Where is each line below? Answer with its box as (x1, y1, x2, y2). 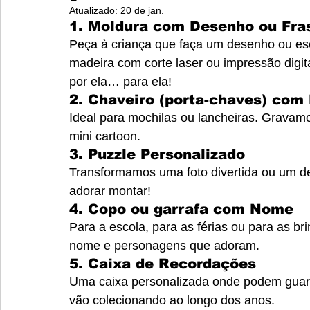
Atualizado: (69, 5, 120, 16)
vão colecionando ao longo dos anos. (69, 293, 275, 307)
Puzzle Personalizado (88, 147, 245, 162)
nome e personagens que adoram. (69, 239, 259, 253)
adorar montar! (69, 184, 151, 198)
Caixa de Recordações (88, 256, 256, 271)
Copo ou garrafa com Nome (88, 201, 293, 217)
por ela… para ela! (69, 75, 172, 89)
